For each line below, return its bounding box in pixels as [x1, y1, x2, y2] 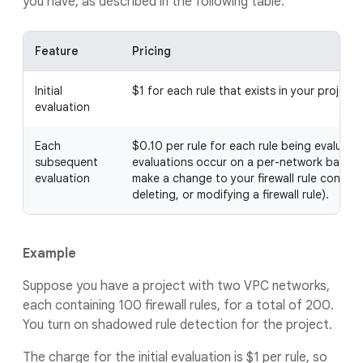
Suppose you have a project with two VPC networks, [23, 278, 330, 294]
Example [23, 246, 76, 262]
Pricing [132, 44, 171, 58]
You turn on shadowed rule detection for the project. [23, 317, 332, 333]
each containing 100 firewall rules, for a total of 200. [23, 297, 334, 314]
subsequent [35, 155, 98, 169]
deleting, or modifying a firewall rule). [132, 187, 329, 202]
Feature [35, 44, 79, 58]
